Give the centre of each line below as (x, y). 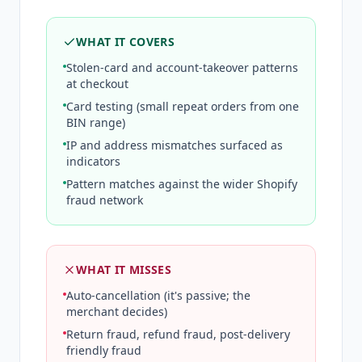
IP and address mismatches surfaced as (175, 145)
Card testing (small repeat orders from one (183, 106)
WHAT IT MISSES (124, 269)
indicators (93, 161)
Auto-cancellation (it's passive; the (158, 295)
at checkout (97, 83)
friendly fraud (104, 350)
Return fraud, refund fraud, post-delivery (178, 334)
